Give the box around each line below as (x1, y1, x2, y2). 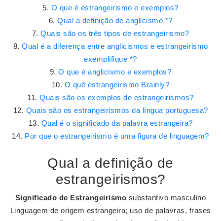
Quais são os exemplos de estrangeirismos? (39, 93, 194, 102)
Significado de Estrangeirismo (15, 193, 127, 202)
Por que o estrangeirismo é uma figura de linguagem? (25, 132, 209, 140)
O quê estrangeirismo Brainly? (64, 80, 170, 89)
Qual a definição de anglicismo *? (57, 16, 173, 25)
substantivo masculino (126, 193, 206, 202)
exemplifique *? (84, 55, 137, 63)
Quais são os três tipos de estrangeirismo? (40, 29, 189, 37)
